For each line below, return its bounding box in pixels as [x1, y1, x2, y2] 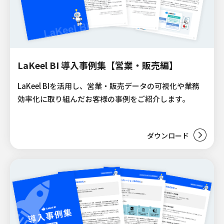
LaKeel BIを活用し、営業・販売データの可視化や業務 [17, 80, 199, 91]
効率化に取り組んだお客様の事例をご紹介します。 [17, 93, 189, 104]
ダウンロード [147, 130, 189, 140]
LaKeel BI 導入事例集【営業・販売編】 [17, 58, 178, 71]
